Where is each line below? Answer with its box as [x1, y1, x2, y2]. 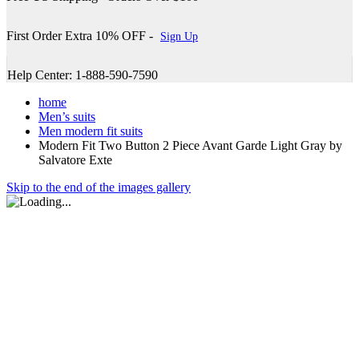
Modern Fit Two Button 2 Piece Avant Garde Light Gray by [38, 138, 342, 152]
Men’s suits [38, 109, 95, 123]
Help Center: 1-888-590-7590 [7, 67, 158, 82]
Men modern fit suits [38, 123, 143, 138]
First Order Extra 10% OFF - [6, 28, 156, 42]
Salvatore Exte [38, 152, 112, 167]
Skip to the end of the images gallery [6, 179, 191, 194]
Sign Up [160, 30, 198, 42]
